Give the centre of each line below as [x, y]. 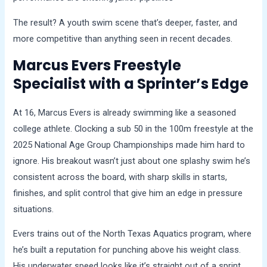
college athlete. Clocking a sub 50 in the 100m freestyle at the [133, 128]
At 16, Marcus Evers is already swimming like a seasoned [125, 112]
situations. [34, 209]
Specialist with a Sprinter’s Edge [131, 83]
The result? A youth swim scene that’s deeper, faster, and [125, 22]
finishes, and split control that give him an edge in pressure [128, 193]
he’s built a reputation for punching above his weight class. [127, 250]
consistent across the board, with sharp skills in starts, [120, 177]
